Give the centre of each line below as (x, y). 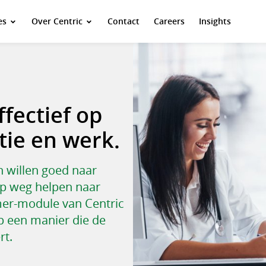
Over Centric (57, 21)
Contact (123, 21)
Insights (215, 21)
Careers (169, 21)
